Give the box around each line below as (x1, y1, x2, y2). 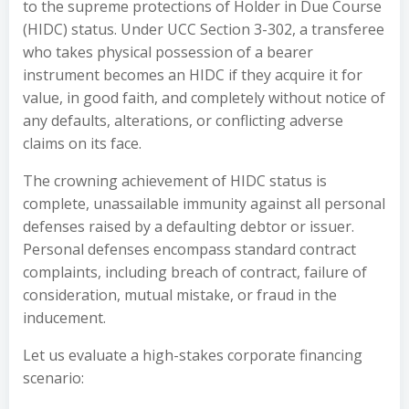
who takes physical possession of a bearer (23, 42, 313, 62)
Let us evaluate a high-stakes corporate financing (23, 345, 362, 365)
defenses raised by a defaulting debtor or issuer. (23, 216, 354, 236)
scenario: (23, 368, 84, 388)
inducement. (23, 308, 106, 328)
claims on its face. (23, 133, 142, 153)
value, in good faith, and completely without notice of (23, 88, 385, 108)
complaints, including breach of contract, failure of (23, 262, 367, 282)
